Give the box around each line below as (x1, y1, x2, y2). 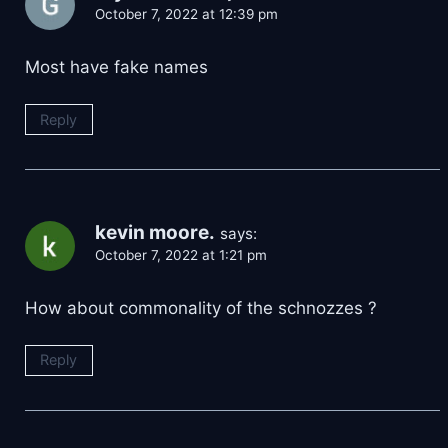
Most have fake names (25, 56, 208, 77)
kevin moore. (95, 220, 215, 244)
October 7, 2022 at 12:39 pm (95, 5, 278, 22)
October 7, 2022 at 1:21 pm (95, 246, 267, 263)
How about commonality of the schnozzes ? (25, 297, 377, 318)
